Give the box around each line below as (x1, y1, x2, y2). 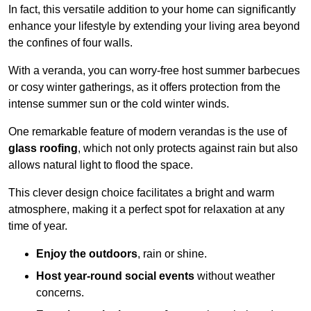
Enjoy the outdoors (36, 247, 137, 260)
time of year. (8, 219, 67, 232)
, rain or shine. (137, 247, 207, 260)
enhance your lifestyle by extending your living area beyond (8, 19, 300, 32)
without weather (194, 269, 275, 282)
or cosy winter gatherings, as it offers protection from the (8, 81, 280, 93)
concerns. (36, 286, 84, 299)
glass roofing (8, 142, 78, 154)
